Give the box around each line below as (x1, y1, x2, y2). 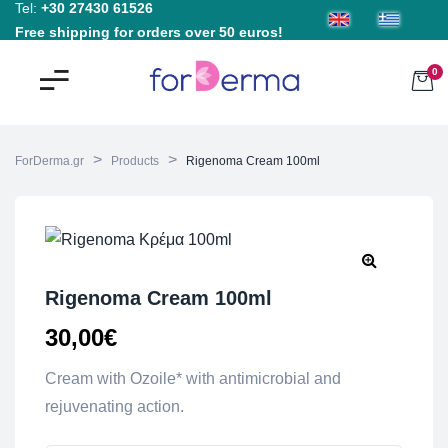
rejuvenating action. (45, 398, 184, 415)
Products (111, 154, 159, 168)
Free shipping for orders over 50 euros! (15, 23, 283, 40)
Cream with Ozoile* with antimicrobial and (45, 370, 341, 387)
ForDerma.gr (15, 154, 84, 168)
